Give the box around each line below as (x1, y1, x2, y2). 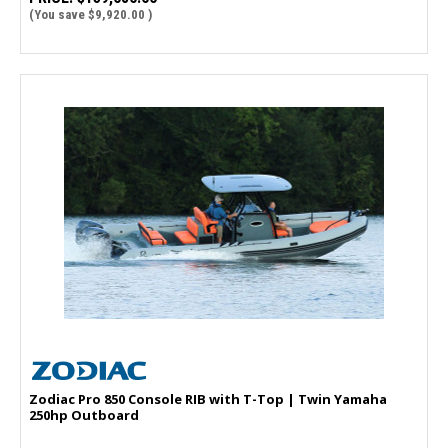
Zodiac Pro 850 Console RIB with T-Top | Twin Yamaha (29, 389, 387, 408)
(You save (29, 6, 85, 22)
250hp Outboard (29, 405, 139, 424)
